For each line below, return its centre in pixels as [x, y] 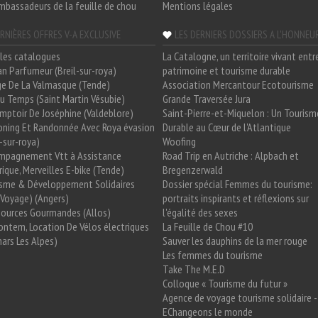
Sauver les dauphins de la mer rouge [235, 241]
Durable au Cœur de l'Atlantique [227, 127]
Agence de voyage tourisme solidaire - [240, 298]
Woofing [179, 142]
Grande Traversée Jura [207, 99]
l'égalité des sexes [200, 213]
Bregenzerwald [193, 170]
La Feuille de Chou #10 [208, 227]
